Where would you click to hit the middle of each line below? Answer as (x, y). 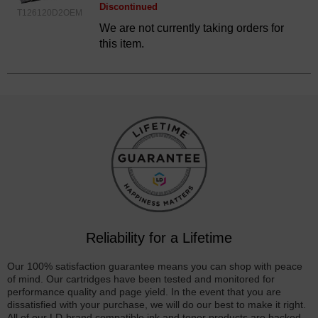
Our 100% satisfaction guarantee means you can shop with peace (155, 266)
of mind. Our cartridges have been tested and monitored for (141, 279)
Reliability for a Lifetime (159, 237)
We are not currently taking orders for (192, 28)
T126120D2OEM (50, 12)
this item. (122, 43)
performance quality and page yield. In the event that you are (144, 291)
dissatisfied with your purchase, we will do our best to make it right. (157, 304)
